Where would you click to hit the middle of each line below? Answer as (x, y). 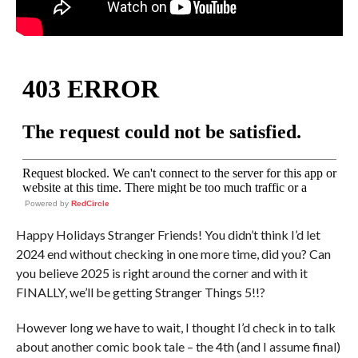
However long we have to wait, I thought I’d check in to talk (175, 327)
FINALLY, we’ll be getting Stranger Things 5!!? (140, 292)
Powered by (48, 203)
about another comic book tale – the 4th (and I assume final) (178, 346)
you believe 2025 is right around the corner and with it (161, 273)
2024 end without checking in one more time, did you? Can (173, 254)
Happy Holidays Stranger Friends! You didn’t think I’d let (168, 235)
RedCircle (90, 203)
